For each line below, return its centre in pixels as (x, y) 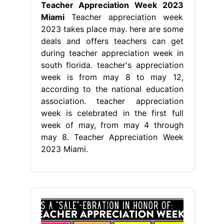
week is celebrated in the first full (112, 113)
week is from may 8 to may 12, (112, 77)
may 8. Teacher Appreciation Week (112, 137)
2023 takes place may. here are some (112, 29)
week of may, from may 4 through (112, 125)
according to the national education (112, 89)
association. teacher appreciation (112, 101)
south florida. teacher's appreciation (112, 65)
